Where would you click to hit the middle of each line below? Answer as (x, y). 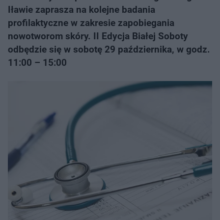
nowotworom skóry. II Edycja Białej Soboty (98, 36)
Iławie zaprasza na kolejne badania (82, 10)
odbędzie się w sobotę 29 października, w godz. (109, 49)
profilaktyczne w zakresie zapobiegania (91, 23)
